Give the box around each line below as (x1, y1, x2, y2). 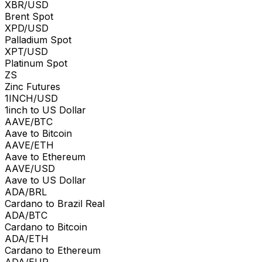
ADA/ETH (5, 232, 49, 244)
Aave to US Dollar (5, 174, 86, 186)
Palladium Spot (5, 33, 71, 46)
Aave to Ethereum (5, 150, 85, 163)
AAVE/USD (5, 162, 55, 174)
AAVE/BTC (5, 115, 53, 127)
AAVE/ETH (5, 139, 54, 151)
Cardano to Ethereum (5, 244, 101, 256)
